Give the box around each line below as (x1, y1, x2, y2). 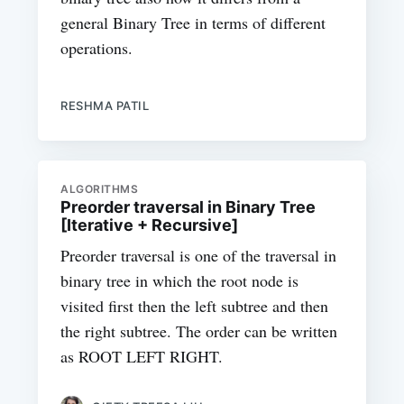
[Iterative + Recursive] (60, 216, 239, 235)
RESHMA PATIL (60, 97, 150, 113)
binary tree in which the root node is (60, 270, 299, 292)
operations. (60, 36, 133, 59)
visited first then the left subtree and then (60, 295, 329, 317)
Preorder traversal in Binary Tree (60, 197, 317, 217)
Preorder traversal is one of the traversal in (60, 244, 337, 267)
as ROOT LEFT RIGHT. (60, 345, 224, 368)
